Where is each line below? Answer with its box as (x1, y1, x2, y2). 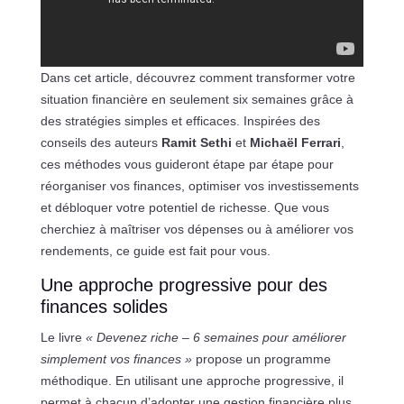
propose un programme (191, 351, 331, 366)
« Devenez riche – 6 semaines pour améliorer (85, 329, 346, 344)
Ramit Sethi (161, 134, 232, 150)
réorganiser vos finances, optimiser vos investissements (40, 178, 359, 193)
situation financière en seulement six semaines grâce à (40, 91, 353, 106)
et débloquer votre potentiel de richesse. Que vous (40, 199, 329, 215)
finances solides (40, 296, 168, 317)
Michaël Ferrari (249, 134, 341, 150)
